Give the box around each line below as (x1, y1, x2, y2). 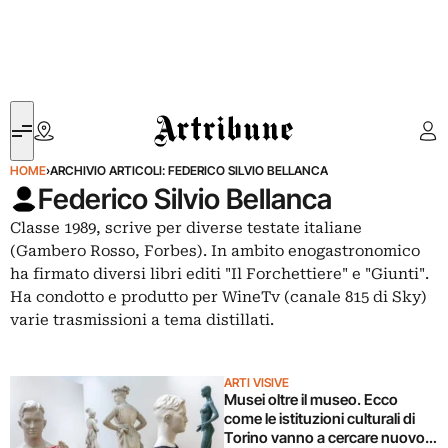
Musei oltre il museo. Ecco (224, 390, 398, 409)
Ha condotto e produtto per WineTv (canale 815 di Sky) (10, 288, 427, 306)
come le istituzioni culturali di (224, 409, 415, 428)
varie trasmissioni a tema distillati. (10, 311, 274, 329)
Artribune (154, 103, 213, 122)
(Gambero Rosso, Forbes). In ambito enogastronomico (10, 242, 420, 260)
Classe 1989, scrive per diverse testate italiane (10, 219, 362, 237)
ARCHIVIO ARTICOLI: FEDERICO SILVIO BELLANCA (50, 163, 328, 178)
